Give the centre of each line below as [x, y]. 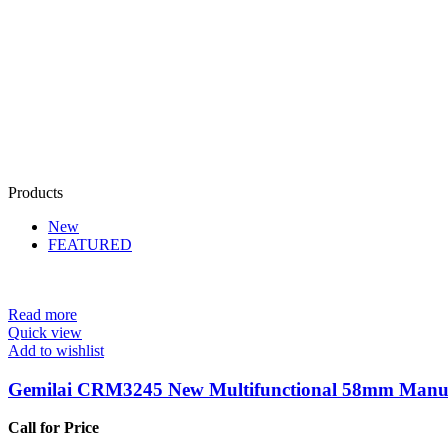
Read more [42, 314]
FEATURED [90, 244]
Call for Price [53, 428]
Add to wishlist [56, 350]
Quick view [45, 332]
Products [35, 192]
